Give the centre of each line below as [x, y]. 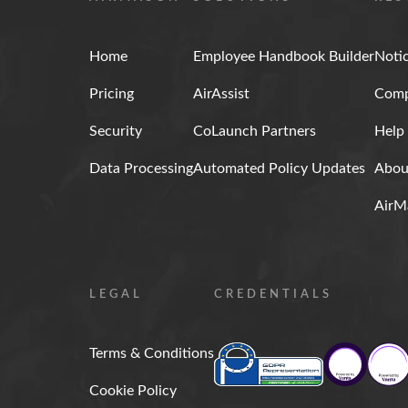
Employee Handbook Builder [284, 57]
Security [116, 132]
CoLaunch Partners [255, 132]
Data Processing [141, 169]
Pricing [112, 94]
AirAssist [221, 94]
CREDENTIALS [273, 295]
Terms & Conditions [152, 354]
